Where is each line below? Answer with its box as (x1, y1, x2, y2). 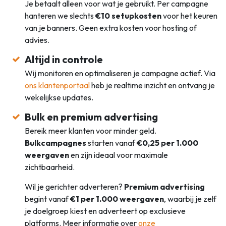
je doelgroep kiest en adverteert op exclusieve (25, 205, 186, 216)
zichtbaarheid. (25, 161, 75, 172)
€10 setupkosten (95, 10, 162, 21)
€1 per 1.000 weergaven (70, 193, 164, 204)
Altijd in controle (25, 52, 103, 66)
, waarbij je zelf (164, 193, 217, 204)
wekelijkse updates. (25, 92, 94, 102)
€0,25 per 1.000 (137, 137, 199, 148)
